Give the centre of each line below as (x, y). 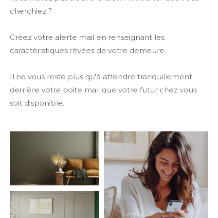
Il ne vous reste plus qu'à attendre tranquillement (101, 76)
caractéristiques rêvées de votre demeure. (88, 50)
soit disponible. (37, 103)
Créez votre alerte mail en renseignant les (87, 37)
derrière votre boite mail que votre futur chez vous (103, 90)
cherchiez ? (31, 11)
